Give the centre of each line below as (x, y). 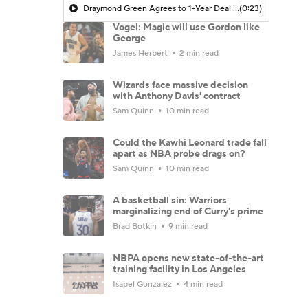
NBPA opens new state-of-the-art (188, 258)
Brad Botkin (136, 226)
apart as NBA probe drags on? (179, 154)
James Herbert (141, 53)
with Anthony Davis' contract (177, 96)
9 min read (187, 226)
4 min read (202, 284)
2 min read (198, 53)
